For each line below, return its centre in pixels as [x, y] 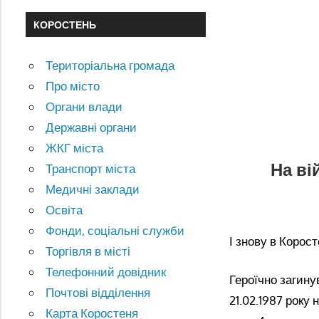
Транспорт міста [91, 169]
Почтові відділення [98, 293]
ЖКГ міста [75, 148]
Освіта [64, 210]
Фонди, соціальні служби [115, 231]
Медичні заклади [93, 189]
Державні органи [91, 127]
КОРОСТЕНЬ [64, 24]
